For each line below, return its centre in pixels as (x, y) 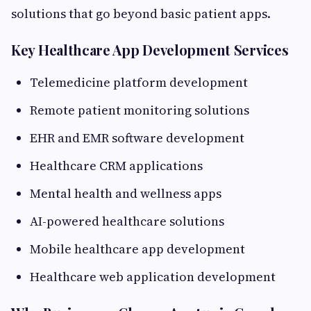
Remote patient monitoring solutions (140, 110)
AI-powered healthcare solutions (127, 221)
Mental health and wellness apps (126, 194)
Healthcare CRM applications (116, 166)
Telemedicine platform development (139, 83)
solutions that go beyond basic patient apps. (141, 14)
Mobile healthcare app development (137, 249)
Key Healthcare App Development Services (150, 50)
